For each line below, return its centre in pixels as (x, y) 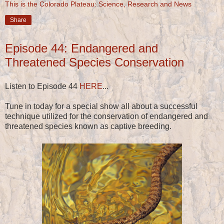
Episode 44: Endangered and (81, 48)
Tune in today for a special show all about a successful (101, 106)
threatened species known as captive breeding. (88, 126)
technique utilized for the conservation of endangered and (106, 116)
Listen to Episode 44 (42, 86)
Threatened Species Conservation (94, 62)
